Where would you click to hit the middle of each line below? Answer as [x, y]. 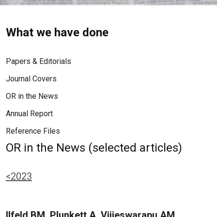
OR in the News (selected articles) [94, 148]
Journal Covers [31, 79]
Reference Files [33, 131]
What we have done [57, 32]
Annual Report [29, 114]
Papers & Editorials [39, 61]
